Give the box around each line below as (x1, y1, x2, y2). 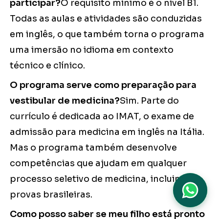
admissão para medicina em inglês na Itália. (10, 127, 204, 138)
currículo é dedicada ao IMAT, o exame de (10, 111, 194, 122)
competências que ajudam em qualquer (10, 158, 187, 169)
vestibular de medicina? (10, 95, 120, 107)
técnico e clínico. (10, 60, 85, 71)
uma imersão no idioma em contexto (10, 44, 174, 56)
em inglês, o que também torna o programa (10, 29, 204, 40)
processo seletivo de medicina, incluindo (10, 174, 192, 185)
